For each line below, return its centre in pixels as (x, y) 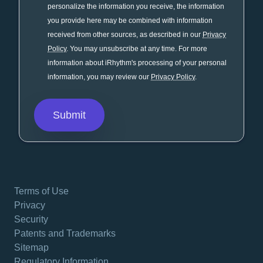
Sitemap (31, 248)
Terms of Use (41, 191)
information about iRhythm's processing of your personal (137, 63)
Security (31, 220)
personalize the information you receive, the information (136, 7)
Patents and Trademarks (65, 234)
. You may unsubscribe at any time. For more (137, 49)
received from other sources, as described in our (125, 35)
